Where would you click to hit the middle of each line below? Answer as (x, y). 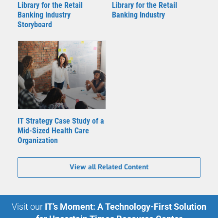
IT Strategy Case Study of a (61, 121)
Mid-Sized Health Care (53, 131)
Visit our (27, 207)
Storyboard (35, 25)
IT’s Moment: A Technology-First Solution (126, 207)
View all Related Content (109, 167)
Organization (38, 141)
